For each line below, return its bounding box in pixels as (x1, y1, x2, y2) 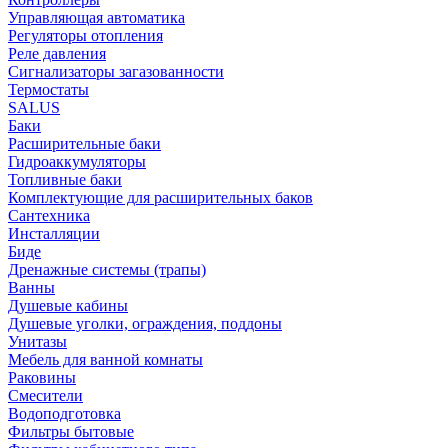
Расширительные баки (8, 135, 161, 152)
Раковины (8, 369, 76, 386)
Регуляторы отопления (8, 27, 163, 44)
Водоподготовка (8, 405, 121, 422)
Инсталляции (8, 225, 100, 242)
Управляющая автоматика (8, 9, 185, 26)
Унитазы (8, 333, 67, 350)
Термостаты (8, 81, 89, 98)
